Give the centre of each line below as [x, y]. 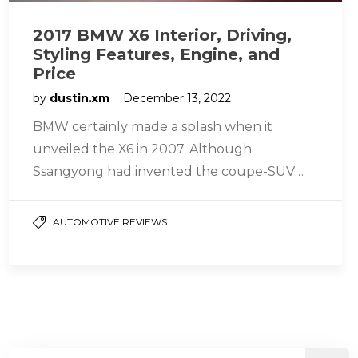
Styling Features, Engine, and [157, 54]
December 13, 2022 [177, 98]
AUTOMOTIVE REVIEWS [110, 222]
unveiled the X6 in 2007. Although [143, 149]
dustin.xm [82, 98]
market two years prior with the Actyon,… [164, 194]
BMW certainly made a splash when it [153, 127]
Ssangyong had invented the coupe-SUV [164, 171]
